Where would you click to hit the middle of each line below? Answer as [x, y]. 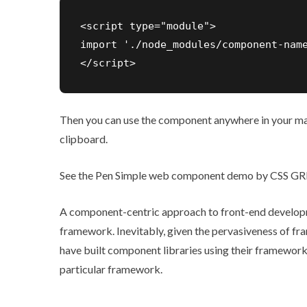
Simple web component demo [184, 175]
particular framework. [111, 269]
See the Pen [87, 175]
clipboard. [84, 138]
